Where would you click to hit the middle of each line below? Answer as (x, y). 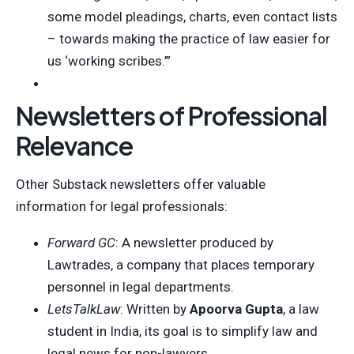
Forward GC (81, 242)
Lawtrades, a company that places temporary (181, 264)
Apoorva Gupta (236, 309)
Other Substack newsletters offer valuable (141, 184)
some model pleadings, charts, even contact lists (192, 16)
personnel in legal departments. (141, 286)
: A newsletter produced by (194, 242)
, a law (301, 309)
